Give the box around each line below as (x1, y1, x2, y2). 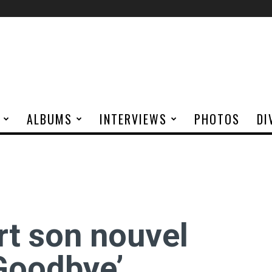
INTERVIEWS (100, 110, 167, 128)
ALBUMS (27, 110, 72, 128)
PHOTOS (194, 110, 240, 128)
